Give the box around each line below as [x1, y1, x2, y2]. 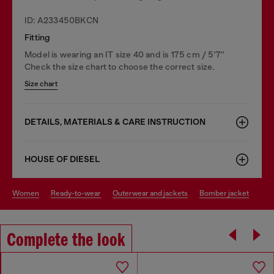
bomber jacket [204, 188, 249, 198]
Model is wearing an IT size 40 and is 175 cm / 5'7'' [24, 49, 225, 59]
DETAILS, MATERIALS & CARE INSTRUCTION [24, 116, 206, 127]
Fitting [24, 32, 51, 42]
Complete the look [7, 231, 125, 251]
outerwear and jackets [118, 188, 188, 198]
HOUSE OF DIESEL [24, 154, 100, 165]
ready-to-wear [56, 188, 101, 198]
